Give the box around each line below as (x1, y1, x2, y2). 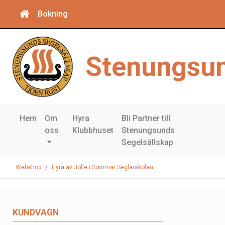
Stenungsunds (122, 126, 175, 135)
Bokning (38, 9, 68, 19)
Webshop (16, 164, 41, 171)
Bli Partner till (122, 114, 171, 123)
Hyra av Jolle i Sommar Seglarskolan (52, 164, 153, 171)
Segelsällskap (122, 138, 174, 147)
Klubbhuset (72, 126, 114, 135)
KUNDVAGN (13, 207, 59, 217)
